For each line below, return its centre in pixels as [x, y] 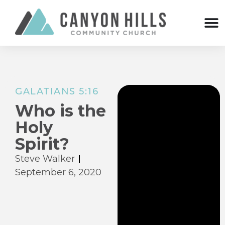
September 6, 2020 [58, 173]
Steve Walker [45, 159]
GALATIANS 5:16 [57, 92]
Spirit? [42, 144]
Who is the [61, 111]
